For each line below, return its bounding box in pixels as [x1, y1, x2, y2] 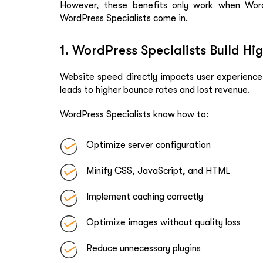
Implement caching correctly [86, 191, 203, 202]
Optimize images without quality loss [86, 217, 241, 228]
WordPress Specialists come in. [60, 12, 188, 23]
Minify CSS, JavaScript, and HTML [86, 165, 231, 176]
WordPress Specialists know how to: [60, 109, 208, 120]
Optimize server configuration [86, 139, 211, 150]
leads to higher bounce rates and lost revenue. [60, 84, 250, 95]
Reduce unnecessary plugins [86, 242, 201, 254]
